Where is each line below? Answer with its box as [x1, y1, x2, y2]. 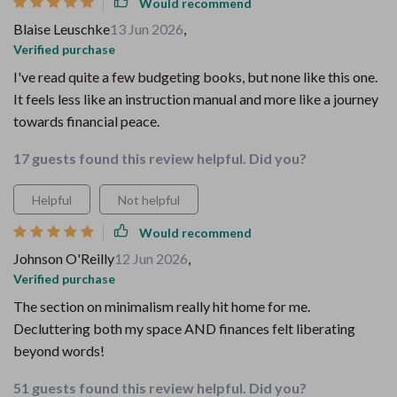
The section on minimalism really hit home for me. [13, 298, 310, 315]
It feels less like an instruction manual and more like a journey [13, 90, 378, 107]
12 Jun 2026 [114, 250, 188, 267]
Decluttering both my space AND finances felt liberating [13, 320, 355, 337]
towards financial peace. [13, 113, 160, 129]
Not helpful [118, 192, 180, 207]
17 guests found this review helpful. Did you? [13, 150, 307, 167]
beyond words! [13, 342, 105, 359]
